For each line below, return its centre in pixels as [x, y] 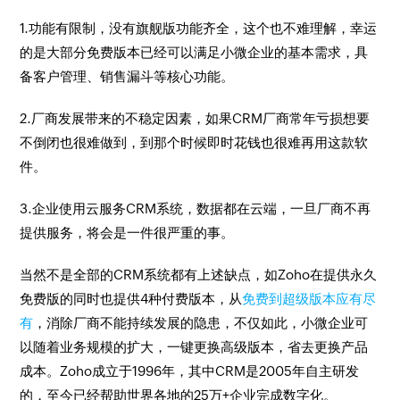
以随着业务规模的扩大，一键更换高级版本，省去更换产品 [194, 347]
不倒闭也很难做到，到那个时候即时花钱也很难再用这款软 [194, 142]
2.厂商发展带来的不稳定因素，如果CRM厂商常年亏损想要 [195, 118]
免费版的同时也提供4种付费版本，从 [131, 299]
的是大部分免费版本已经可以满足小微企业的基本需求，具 [194, 52]
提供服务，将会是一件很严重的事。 [127, 233]
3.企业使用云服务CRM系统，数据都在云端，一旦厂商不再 [196, 208]
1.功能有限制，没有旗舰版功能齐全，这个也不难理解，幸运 [199, 28]
